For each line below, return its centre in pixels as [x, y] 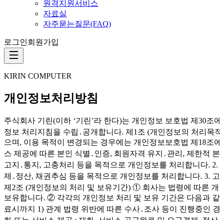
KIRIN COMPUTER [38, 76]
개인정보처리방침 [51, 98]
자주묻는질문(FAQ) [77, 24]
